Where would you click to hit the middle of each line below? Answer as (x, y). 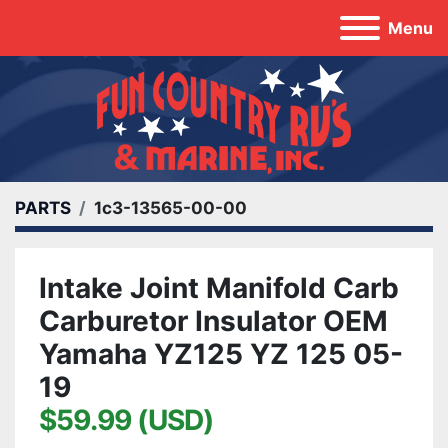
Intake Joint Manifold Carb (219, 288)
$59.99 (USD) (126, 420)
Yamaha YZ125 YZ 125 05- (221, 354)
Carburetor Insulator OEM (213, 321)
